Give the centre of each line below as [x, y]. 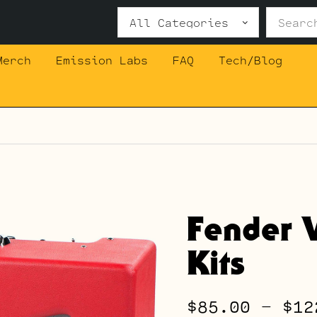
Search [140, 16]
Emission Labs [102, 60]
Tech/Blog [250, 60]
